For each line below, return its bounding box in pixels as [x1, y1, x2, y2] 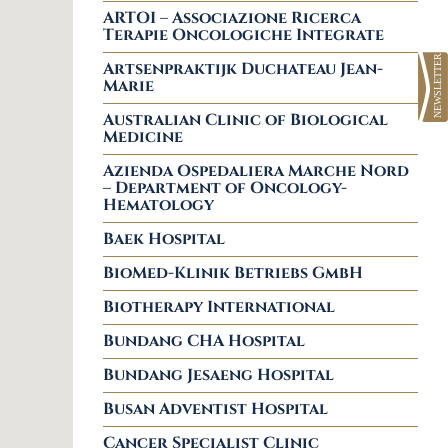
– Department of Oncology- [103, 177, 347, 199]
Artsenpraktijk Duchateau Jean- [103, 58, 383, 80]
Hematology [103, 194, 214, 216]
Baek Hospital [103, 228, 225, 250]
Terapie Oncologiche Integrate [103, 24, 384, 46]
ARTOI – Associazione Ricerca [103, 7, 361, 29]
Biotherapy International [103, 296, 335, 318]
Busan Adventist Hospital [103, 398, 328, 420]
